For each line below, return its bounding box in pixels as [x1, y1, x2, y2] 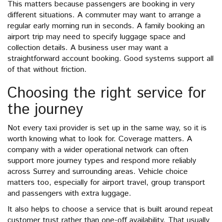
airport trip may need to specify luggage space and [7, 31, 185, 43]
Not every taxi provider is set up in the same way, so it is [7, 122, 207, 134]
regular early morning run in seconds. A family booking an [7, 20, 205, 32]
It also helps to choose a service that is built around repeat [7, 204, 213, 215]
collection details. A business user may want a [7, 42, 168, 54]
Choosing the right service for [7, 83, 206, 104]
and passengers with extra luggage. [7, 188, 131, 199]
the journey [7, 99, 83, 120]
